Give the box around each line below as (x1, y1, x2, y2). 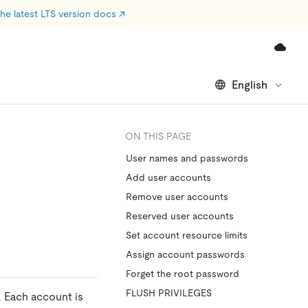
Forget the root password (126, 268, 239, 279)
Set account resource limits (126, 230, 247, 241)
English (232, 78, 267, 91)
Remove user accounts (126, 191, 228, 202)
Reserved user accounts (126, 210, 234, 221)
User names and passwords (126, 153, 248, 164)
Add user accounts (126, 172, 211, 183)
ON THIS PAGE (125, 131, 191, 142)
